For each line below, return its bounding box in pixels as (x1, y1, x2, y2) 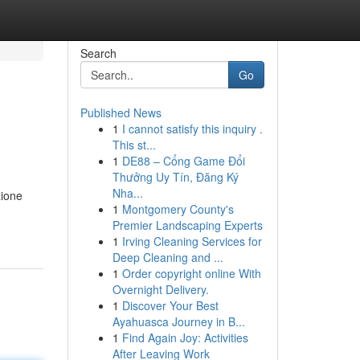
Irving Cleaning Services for (121, 233, 262, 249)
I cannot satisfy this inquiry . (121, 121, 263, 137)
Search (80, 45, 117, 61)
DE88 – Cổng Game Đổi (121, 153, 245, 169)
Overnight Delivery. (112, 281, 209, 297)
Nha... (112, 185, 143, 201)
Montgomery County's (121, 201, 234, 217)
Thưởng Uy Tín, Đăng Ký (112, 169, 239, 185)
